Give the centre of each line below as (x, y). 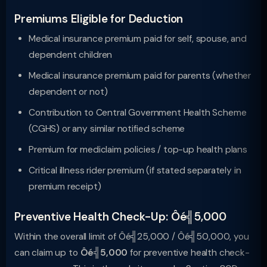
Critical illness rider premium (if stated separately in (135, 170)
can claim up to (47, 253)
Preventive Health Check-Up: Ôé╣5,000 (120, 217)
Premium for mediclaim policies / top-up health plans (138, 150)
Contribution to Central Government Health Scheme (138, 113)
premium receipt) (65, 187)
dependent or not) (68, 92)
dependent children (71, 55)
